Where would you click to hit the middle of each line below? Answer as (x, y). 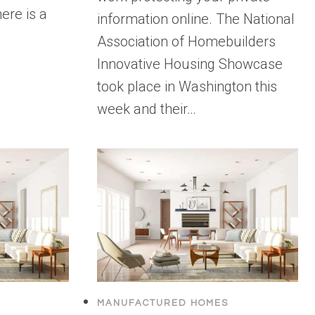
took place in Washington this (187, 86)
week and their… (147, 109)
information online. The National (196, 19)
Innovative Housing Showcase (190, 64)
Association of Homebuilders (187, 41)
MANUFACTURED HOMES (163, 303)
